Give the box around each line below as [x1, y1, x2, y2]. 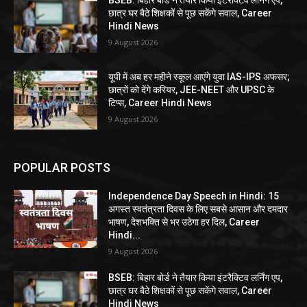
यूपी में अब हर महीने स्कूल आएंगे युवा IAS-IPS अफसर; [108, 71, 291, 83]
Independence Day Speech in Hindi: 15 [108, 190, 280, 201]
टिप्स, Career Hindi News [108, 97, 212, 109]
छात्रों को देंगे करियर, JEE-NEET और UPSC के [108, 84, 275, 96]
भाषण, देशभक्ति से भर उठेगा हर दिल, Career [108, 216, 260, 228]
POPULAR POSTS [14, 160, 110, 175]
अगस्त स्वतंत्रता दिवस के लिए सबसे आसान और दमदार [108, 203, 288, 214]
